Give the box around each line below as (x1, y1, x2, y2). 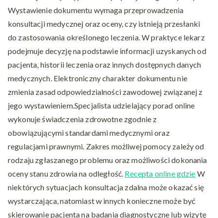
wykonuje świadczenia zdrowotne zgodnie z (8, 114, 157, 124)
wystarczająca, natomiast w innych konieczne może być (8, 196, 196, 206)
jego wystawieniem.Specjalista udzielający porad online (8, 101, 195, 110)
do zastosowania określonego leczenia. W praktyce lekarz (8, 33, 205, 42)
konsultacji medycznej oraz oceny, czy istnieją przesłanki (8, 19, 200, 29)
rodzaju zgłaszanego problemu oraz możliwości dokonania (8, 155, 207, 165)
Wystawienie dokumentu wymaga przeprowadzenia (8, 5, 184, 15)
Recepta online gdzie (125, 169, 196, 179)
